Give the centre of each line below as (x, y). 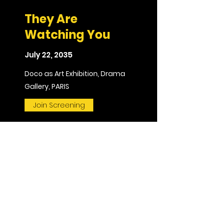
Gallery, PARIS (47, 86)
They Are (51, 19)
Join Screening (59, 105)
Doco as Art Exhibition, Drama (75, 74)
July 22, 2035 (49, 55)
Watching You (68, 35)
